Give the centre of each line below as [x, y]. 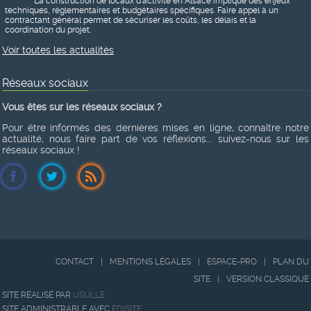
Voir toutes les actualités [58, 50]
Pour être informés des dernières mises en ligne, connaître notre [155, 128]
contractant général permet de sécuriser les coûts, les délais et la [131, 20]
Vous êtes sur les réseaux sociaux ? [82, 107]
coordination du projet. [48, 30]
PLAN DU [291, 262]
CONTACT [75, 262]
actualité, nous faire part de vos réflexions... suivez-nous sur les [155, 139]
